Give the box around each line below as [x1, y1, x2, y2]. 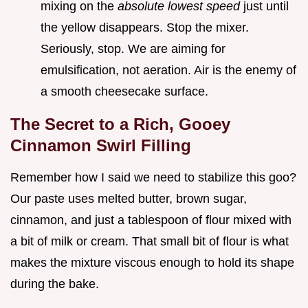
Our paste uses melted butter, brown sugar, [10, 191, 247, 206]
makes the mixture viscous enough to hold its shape [10, 255, 294, 269]
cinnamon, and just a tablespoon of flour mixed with [10, 212, 291, 227]
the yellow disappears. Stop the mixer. [41, 20, 249, 34]
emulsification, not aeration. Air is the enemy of [41, 63, 296, 77]
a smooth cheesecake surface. [41, 84, 208, 98]
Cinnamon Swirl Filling [10, 135, 191, 155]
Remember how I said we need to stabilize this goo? [10, 170, 296, 184]
